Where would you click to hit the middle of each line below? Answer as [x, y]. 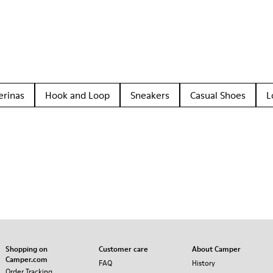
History [204, 263]
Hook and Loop [77, 95]
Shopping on [27, 249]
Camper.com [27, 259]
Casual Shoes [218, 95]
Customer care [123, 249]
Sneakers [150, 95]
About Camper [216, 249]
